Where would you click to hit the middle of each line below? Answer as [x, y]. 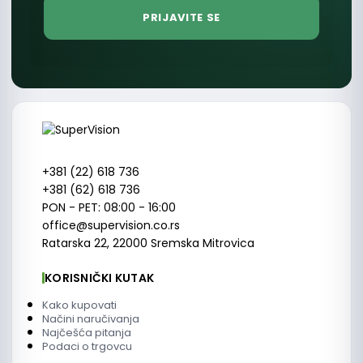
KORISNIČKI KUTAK [100, 278]
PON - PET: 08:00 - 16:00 [109, 207]
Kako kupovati [79, 305]
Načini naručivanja [91, 319]
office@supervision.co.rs [111, 225]
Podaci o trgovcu [87, 346]
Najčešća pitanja [87, 333]
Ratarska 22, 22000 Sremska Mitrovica [148, 243]
